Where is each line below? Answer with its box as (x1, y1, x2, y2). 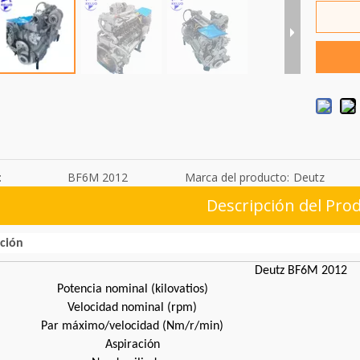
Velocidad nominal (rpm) (67, 301, 197, 315)
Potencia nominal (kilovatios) (56, 283, 208, 297)
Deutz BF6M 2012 (254, 264, 347, 278)
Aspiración (104, 338, 160, 352)
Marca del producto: (184, 170, 289, 186)
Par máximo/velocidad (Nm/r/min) (41, 320, 223, 333)
